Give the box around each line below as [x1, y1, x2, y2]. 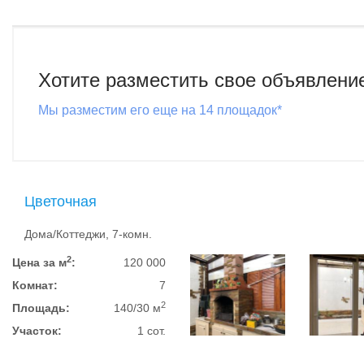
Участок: [12, 324, 62, 337]
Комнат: [12, 279, 58, 292]
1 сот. [137, 324, 167, 337]
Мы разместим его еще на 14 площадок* [38, 103, 282, 117]
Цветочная [24, 193, 97, 210]
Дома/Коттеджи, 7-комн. [24, 227, 152, 240]
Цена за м [12, 256, 67, 269]
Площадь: [12, 301, 70, 314]
